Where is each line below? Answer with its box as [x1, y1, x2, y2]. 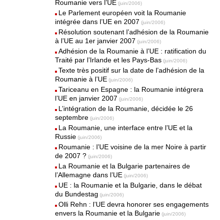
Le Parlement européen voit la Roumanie [58, 9, 187, 17]
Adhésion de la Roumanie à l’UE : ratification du [58, 47, 207, 55]
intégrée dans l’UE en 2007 [55, 18, 140, 26]
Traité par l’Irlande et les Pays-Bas [55, 56, 162, 64]
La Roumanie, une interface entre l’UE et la [58, 124, 193, 132]
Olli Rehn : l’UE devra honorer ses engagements [58, 200, 209, 208]
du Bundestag [55, 190, 99, 198]
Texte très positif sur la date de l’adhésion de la [58, 66, 205, 74]
